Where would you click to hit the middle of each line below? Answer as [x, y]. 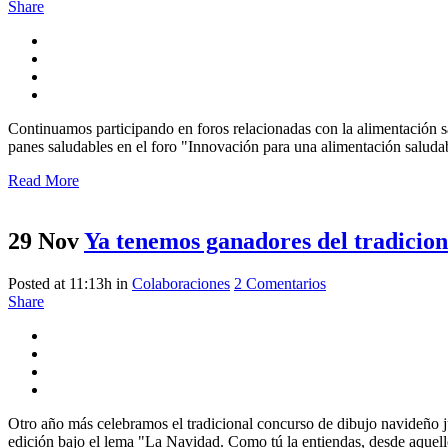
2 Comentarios [280, 283]
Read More [43, 180]
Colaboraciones [181, 283]
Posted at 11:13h [60, 283]
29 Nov [43, 240]
